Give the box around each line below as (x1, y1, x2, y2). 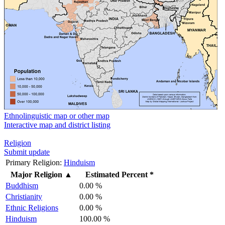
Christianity (6, 192, 42, 201)
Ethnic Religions (6, 203, 58, 212)
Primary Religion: (6, 158, 62, 167)
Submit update (4, 147, 50, 156)
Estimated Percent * (85, 170, 154, 179)
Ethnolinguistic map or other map (4, 111, 109, 120)
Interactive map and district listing (4, 120, 110, 129)
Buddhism (6, 181, 38, 190)
